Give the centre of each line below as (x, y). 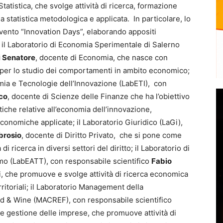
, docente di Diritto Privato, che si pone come (102, 135)
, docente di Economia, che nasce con (102, 57)
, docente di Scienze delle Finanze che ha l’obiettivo (99, 96)
